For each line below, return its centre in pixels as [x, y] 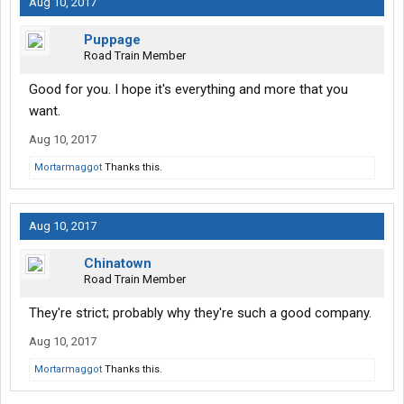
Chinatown [118, 264]
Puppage [112, 40]
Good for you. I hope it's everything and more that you [188, 90]
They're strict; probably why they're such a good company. [200, 313]
